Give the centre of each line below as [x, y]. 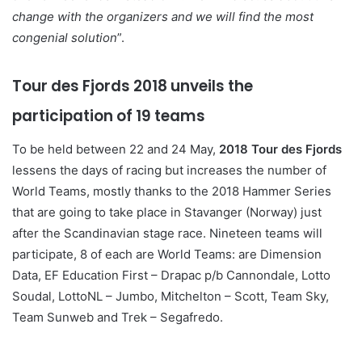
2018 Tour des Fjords [279, 149]
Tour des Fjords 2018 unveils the [133, 86]
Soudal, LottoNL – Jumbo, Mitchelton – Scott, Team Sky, [170, 297]
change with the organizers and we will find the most [163, 16]
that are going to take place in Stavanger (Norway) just [167, 213]
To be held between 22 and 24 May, [114, 149]
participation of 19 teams [109, 116]
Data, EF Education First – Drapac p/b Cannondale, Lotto [171, 276]
